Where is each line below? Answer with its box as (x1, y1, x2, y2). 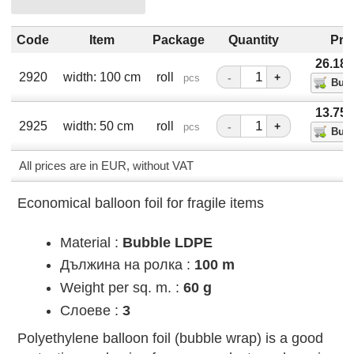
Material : (59, 234, 122, 250)
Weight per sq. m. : (59, 280, 183, 296)
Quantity (228, 32, 279, 47)
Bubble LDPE (122, 234, 213, 250)
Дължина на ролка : (59, 257, 194, 273)
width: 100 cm (62, 70, 141, 85)
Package (152, 32, 205, 47)
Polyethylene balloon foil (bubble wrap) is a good (17, 330, 323, 346)
